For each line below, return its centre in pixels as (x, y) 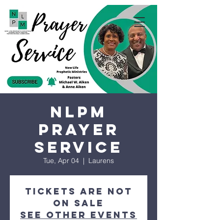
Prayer (79, 130)
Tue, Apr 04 (61, 161)
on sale (79, 203)
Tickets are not (79, 191)
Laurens (101, 161)
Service (79, 147)
